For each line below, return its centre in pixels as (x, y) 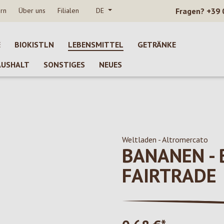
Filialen (68, 10)
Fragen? (190, 11)
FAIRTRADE (169, 175)
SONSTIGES (64, 64)
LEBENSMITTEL (96, 44)
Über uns (32, 10)
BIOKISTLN (34, 44)
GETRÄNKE (157, 44)
